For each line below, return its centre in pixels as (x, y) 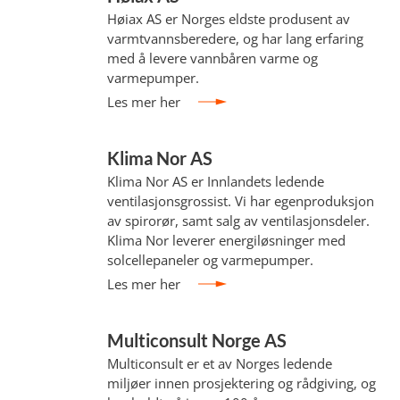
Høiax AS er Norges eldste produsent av (229, 19)
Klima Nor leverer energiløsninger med (227, 240)
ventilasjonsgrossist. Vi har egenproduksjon (241, 201)
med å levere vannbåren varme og (213, 58)
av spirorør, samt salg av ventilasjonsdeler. (239, 221)
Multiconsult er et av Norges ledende (220, 363)
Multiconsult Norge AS (197, 340)
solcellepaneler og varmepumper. (211, 260)
